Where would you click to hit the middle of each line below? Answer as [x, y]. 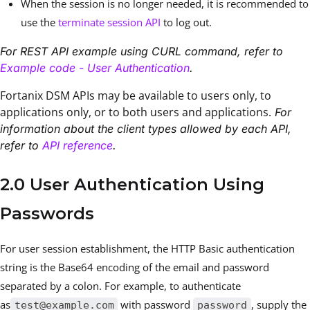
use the [39, 22]
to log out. [186, 22]
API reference [77, 145]
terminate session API [109, 22]
